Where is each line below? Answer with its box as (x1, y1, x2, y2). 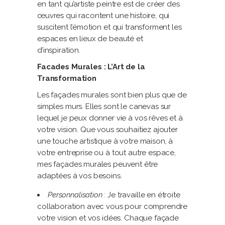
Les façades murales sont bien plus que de (37, 90, 187, 99)
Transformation (37, 74, 96, 83)
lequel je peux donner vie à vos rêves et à (37, 114, 183, 123)
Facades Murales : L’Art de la (37, 62, 145, 71)
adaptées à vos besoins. (37, 171, 122, 180)
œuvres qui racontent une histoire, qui (37, 11, 170, 20)
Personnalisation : (48, 190, 106, 199)
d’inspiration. (37, 46, 80, 55)
